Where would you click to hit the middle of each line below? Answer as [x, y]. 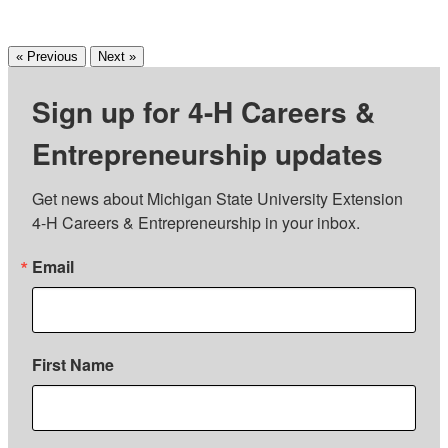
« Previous [47, 56]
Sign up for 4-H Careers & [203, 111]
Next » [117, 56]
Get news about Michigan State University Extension [217, 198]
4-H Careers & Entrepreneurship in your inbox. [196, 222]
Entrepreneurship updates [207, 153]
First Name [73, 364]
